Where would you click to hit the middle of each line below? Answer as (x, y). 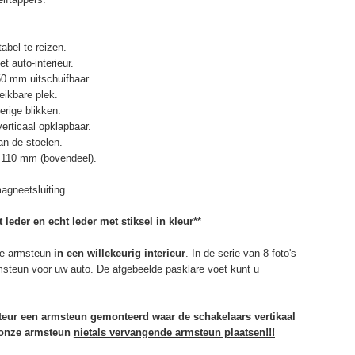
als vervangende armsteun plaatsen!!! (183, 332)
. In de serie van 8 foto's (240, 253)
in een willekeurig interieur (119, 253)
